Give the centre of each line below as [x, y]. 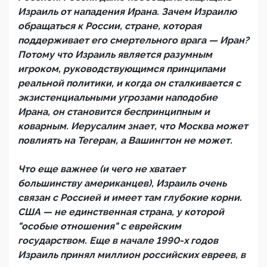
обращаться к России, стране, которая [110, 26]
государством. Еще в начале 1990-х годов [118, 240]
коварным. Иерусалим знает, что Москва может [133, 126]
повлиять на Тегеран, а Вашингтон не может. [125, 140]
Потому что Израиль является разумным [115, 55]
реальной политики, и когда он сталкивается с [129, 83]
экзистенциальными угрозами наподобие [118, 97]
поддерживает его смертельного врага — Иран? [133, 40]
